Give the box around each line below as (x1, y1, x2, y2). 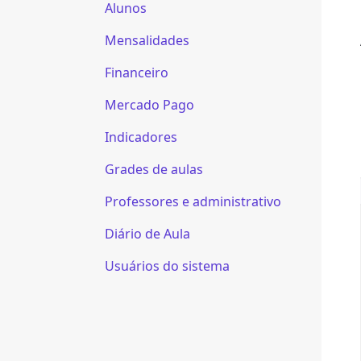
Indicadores (105, 128, 177, 146)
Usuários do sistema (105, 257, 230, 275)
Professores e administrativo (105, 193, 281, 210)
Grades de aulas (105, 160, 203, 178)
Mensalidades (105, 31, 189, 49)
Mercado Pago (105, 96, 194, 114)
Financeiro (105, 64, 168, 81)
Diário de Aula (105, 225, 190, 243)
